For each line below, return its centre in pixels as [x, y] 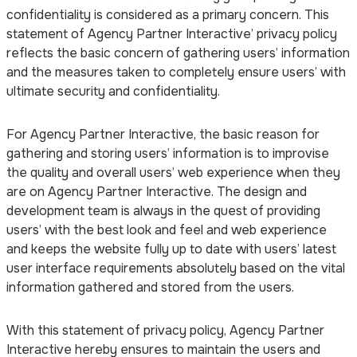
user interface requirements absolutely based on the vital [176, 268]
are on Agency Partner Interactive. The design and [157, 191]
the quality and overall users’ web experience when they [173, 172]
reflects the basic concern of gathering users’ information [178, 53]
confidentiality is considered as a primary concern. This [168, 14]
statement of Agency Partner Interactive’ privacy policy [172, 33]
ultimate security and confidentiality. [113, 91]
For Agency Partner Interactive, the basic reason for [163, 134]
